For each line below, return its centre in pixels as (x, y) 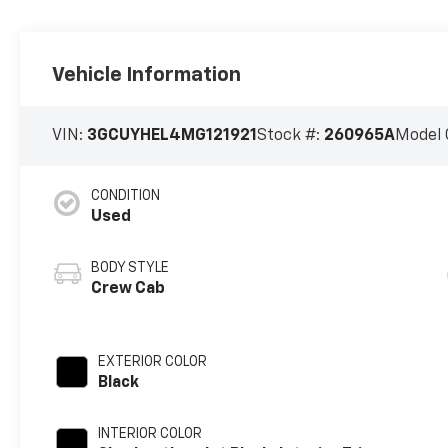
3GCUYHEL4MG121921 (172, 136)
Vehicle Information (147, 75)
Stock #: (291, 136)
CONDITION (126, 196)
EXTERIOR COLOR (153, 362)
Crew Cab (128, 289)
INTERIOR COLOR (150, 434)
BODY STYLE (130, 268)
